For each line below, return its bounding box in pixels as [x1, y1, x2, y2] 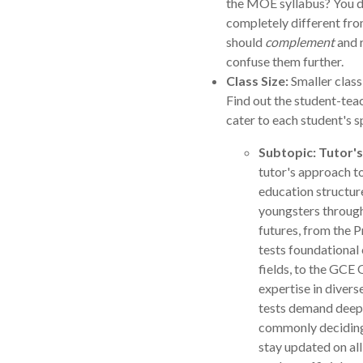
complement [265, 34, 335, 50]
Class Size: [226, 73, 288, 89]
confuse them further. [226, 53, 344, 70]
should [226, 34, 265, 50]
